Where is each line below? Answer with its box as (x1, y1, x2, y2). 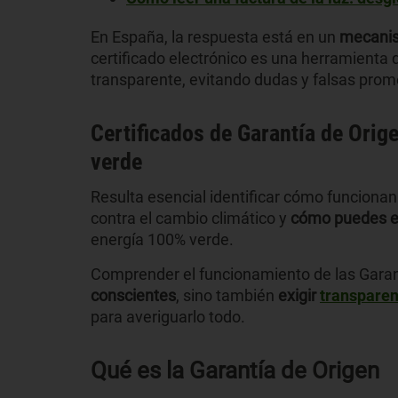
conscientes (91, 285, 176, 305)
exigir (278, 285, 320, 305)
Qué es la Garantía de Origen (91, 356, 379, 384)
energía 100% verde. (91, 229, 234, 249)
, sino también (176, 285, 278, 305)
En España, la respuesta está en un (91, 27, 339, 46)
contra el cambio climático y (91, 208, 291, 227)
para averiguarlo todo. (91, 306, 245, 326)
